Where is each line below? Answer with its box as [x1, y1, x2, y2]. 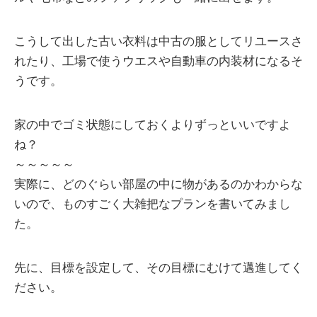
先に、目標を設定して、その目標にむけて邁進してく [14, 261, 303, 275]
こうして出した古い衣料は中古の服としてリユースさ [14, 35, 303, 49]
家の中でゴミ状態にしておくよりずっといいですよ [14, 118, 291, 132]
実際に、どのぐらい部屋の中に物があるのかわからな [14, 178, 303, 192]
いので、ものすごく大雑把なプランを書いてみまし [14, 197, 291, 212]
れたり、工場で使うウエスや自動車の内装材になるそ [14, 54, 303, 69]
